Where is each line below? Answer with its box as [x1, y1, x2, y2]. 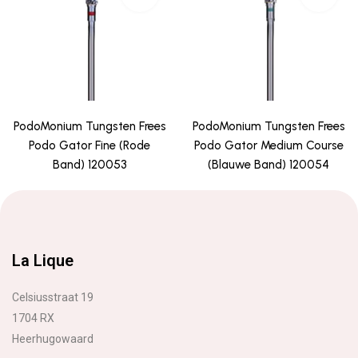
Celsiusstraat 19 [12, 290, 93, 304]
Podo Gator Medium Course [193, 137, 344, 153]
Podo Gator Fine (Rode [29, 137, 150, 153]
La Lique [12, 250, 74, 270]
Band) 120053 [52, 157, 127, 172]
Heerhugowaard [12, 332, 93, 345]
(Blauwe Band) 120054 [208, 157, 329, 172]
